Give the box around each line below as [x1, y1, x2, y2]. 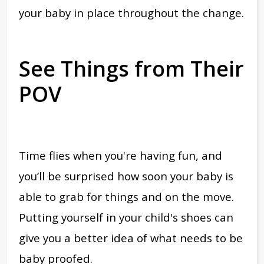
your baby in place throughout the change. [19, 5, 244, 20]
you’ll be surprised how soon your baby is [19, 168, 233, 183]
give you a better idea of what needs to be [19, 230, 243, 245]
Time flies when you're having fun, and [19, 147, 222, 163]
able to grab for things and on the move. [19, 189, 234, 204]
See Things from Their [19, 54, 244, 83]
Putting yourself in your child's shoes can [19, 209, 233, 225]
